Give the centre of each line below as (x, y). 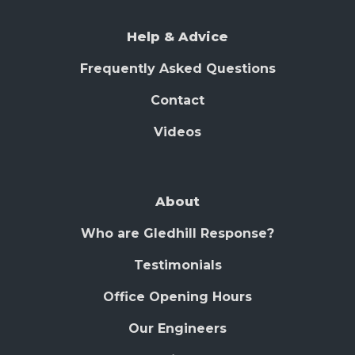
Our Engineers (177, 329)
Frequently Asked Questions (177, 69)
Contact (177, 101)
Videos (177, 132)
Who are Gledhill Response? (177, 234)
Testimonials (177, 265)
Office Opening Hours (177, 297)
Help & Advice (177, 37)
